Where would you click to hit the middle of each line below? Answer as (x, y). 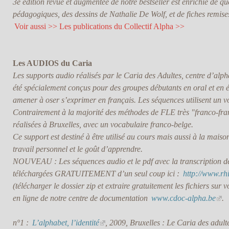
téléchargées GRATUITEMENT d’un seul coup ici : (97, 174)
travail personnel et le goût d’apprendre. (77, 149)
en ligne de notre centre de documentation (81, 198)
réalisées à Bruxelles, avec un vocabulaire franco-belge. (103, 125)
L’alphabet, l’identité (65, 223)
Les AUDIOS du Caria (52, 63)
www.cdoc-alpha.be (183, 198)
